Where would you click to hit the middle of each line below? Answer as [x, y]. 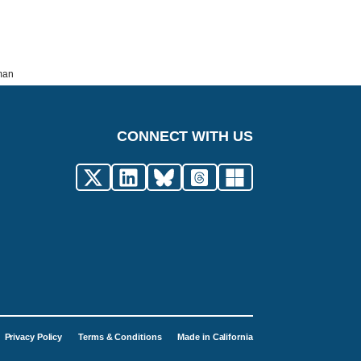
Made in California [215, 337]
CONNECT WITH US [185, 136]
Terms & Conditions [120, 337]
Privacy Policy [33, 337]
